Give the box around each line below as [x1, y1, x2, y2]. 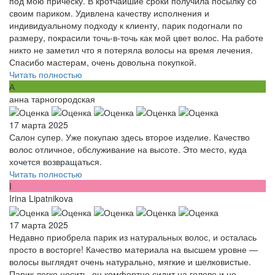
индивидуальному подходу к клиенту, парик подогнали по [9, 19, 242, 31]
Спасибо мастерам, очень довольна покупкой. [9, 56, 196, 68]
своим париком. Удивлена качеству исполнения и [9, 7, 209, 19]
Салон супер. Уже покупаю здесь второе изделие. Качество [9, 131, 250, 144]
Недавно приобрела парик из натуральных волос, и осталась [9, 230, 257, 243]
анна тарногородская [9, 93, 95, 105]
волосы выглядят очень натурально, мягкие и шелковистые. [9, 255, 251, 268]
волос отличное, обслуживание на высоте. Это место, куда [9, 143, 247, 156]
